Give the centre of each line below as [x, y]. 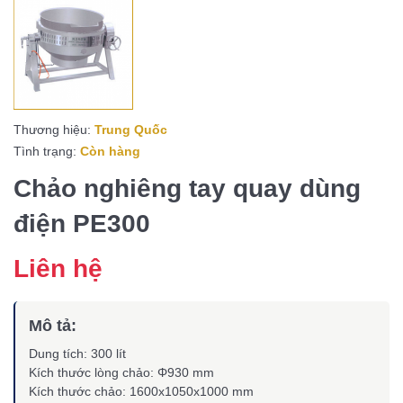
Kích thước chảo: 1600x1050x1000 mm [141, 391]
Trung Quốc [131, 129]
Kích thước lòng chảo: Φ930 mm [121, 372]
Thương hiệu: [52, 129]
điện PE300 [82, 223]
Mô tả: [53, 325]
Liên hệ [58, 268]
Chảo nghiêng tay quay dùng [187, 188]
